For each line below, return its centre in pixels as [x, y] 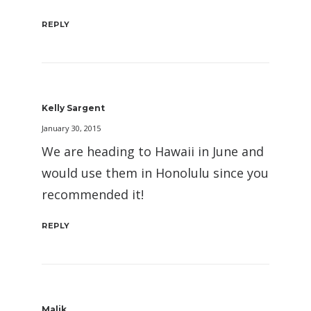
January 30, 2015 [71, 128]
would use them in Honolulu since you [155, 173]
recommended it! [93, 194]
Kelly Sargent [73, 108]
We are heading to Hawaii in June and [153, 151]
